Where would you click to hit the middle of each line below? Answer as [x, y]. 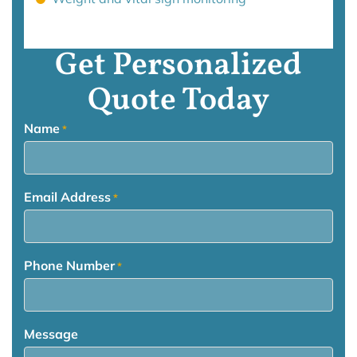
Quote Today [178, 102]
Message [51, 334]
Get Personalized [178, 67]
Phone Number [69, 266]
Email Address [67, 197]
